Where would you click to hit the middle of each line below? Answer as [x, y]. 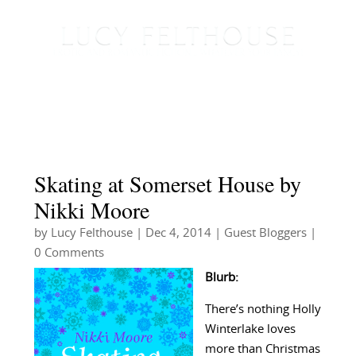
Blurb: [221, 278]
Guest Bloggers [265, 234]
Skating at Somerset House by [167, 184]
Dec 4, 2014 [178, 234]
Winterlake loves [250, 330]
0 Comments [69, 253]
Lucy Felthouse [91, 234]
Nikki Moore [91, 210]
